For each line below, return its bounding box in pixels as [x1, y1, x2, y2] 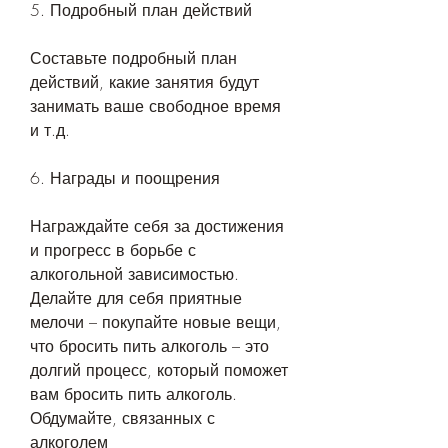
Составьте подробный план [30, 47, 237, 70]
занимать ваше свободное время [30, 95, 281, 118]
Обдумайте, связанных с [30, 407, 215, 430]
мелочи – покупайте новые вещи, [30, 311, 281, 334]
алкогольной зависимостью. [30, 263, 239, 286]
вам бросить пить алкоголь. [30, 383, 237, 406]
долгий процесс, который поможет [30, 359, 288, 382]
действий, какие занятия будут [30, 71, 259, 94]
